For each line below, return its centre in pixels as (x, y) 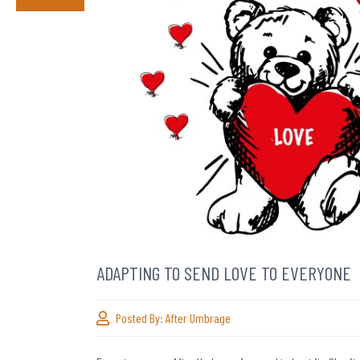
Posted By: (141, 318)
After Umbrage (198, 318)
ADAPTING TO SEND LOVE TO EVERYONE (224, 273)
